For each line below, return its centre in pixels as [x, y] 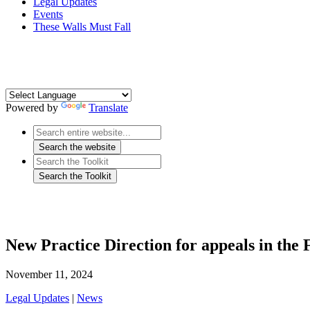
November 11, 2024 [49, 275]
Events [48, 15]
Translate [108, 108]
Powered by [33, 108]
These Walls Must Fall [82, 27]
